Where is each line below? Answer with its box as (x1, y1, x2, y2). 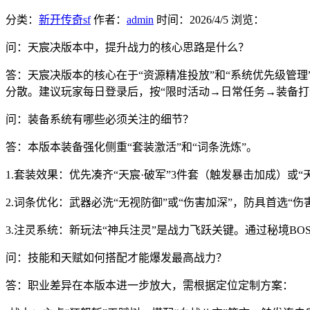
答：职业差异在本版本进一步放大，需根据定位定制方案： (6, 280, 293, 292)
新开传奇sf (39, 14, 91, 26)
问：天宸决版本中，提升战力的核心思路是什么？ (6, 42, 249, 54)
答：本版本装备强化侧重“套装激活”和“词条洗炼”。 (6, 141, 257, 154)
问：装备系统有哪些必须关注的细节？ (6, 113, 194, 126)
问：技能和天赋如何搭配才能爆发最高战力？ (6, 252, 227, 264)
